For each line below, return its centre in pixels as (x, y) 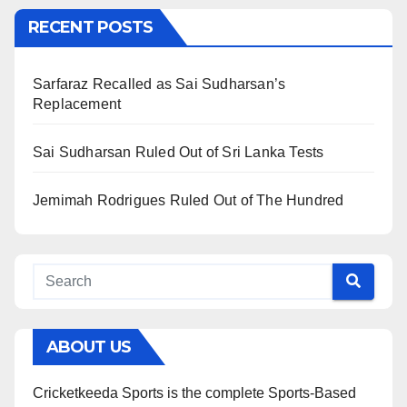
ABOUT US (89, 347)
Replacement (77, 104)
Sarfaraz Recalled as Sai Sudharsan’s (159, 84)
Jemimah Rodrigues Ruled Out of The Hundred (189, 200)
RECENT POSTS (91, 27)
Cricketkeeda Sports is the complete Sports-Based (194, 392)
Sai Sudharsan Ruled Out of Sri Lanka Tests (179, 152)
